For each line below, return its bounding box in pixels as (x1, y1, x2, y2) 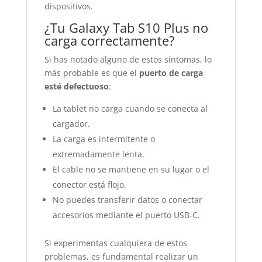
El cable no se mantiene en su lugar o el (52, 164, 209, 175)
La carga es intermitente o (52, 133, 155, 144)
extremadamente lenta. (52, 149, 144, 160)
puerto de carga (139, 67, 203, 78)
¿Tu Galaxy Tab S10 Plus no (44, 19, 208, 36)
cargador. (52, 118, 90, 129)
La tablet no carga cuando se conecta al (52, 103, 208, 114)
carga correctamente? (44, 32, 175, 49)
